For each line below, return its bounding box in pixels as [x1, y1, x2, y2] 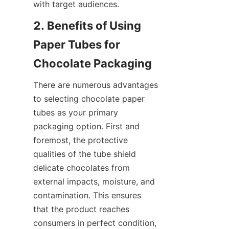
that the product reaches [33, 203, 129, 214]
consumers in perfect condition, [33, 217, 156, 228]
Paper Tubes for [33, 37, 120, 51]
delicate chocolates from [33, 162, 130, 173]
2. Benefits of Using [33, 18, 141, 32]
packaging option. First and [33, 121, 140, 131]
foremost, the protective [33, 134, 128, 145]
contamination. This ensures [33, 190, 141, 200]
